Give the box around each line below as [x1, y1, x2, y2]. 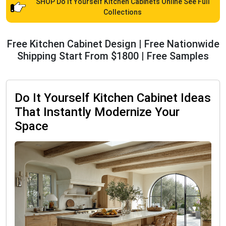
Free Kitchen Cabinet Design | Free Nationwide [7, 38, 219, 50]
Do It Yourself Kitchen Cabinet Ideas [15, 91, 211, 105]
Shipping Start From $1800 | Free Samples [17, 50, 209, 63]
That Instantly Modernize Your [15, 105, 180, 120]
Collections [103, 8, 142, 17]
